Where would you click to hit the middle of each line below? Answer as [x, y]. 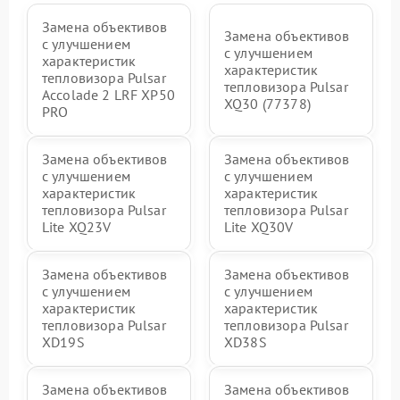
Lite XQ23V [77, 227]
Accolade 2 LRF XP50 [108, 95]
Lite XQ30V [259, 227]
